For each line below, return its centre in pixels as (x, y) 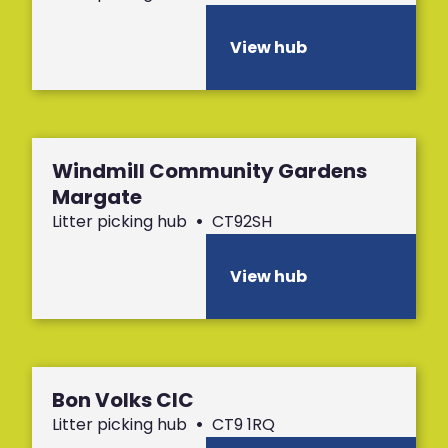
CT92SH (238, 221)
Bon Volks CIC (123, 400)
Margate (97, 197)
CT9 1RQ (239, 424)
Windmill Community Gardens (209, 171)
